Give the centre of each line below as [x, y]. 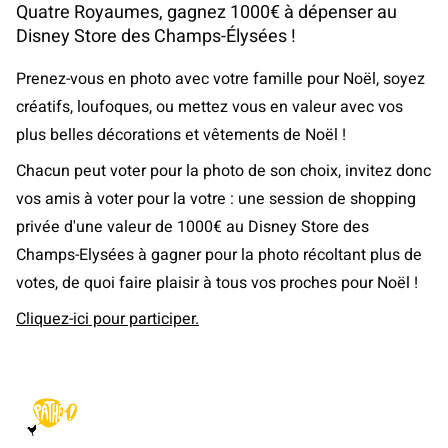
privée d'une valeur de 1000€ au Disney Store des [192, 227]
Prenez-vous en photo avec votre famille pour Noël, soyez [220, 79]
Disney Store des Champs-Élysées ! [156, 36]
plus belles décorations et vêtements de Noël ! [181, 135]
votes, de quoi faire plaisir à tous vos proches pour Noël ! [217, 283]
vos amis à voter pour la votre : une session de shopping [216, 199]
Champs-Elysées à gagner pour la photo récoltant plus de [219, 255]
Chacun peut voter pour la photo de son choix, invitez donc [223, 171]
